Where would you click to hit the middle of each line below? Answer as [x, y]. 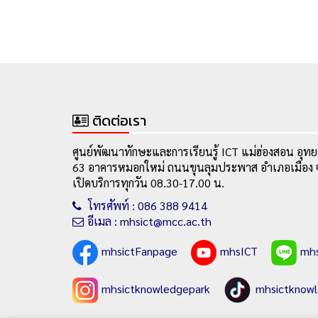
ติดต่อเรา [119, 121]
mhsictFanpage [139, 251]
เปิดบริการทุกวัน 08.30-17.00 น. [148, 183]
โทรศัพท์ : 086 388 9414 [146, 206]
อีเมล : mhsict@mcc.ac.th [149, 221]
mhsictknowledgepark [156, 289]
